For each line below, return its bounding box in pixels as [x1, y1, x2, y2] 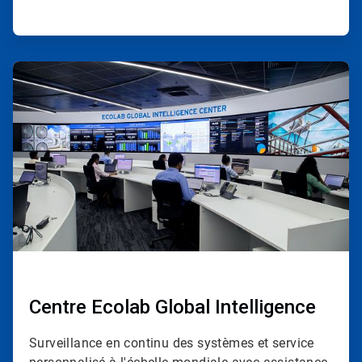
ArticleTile [12, 61, 61, 75]
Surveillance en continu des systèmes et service [29, 335, 314, 351]
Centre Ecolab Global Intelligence [29, 295, 316, 318]
